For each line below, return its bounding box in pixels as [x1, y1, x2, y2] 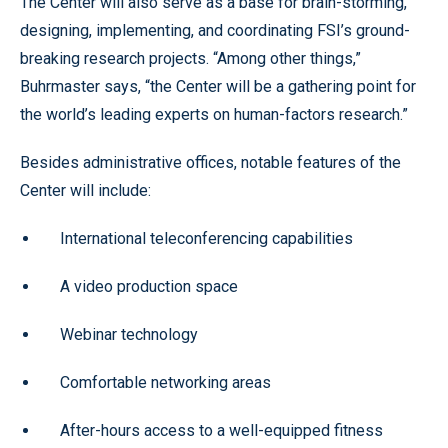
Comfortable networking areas [60, 373, 271, 392]
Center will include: [20, 181, 151, 200]
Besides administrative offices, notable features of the [20, 153, 401, 172]
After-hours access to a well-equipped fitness [60, 421, 383, 440]
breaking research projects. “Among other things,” [20, 49, 361, 68]
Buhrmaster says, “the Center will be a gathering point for [20, 77, 416, 96]
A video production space [60, 277, 238, 296]
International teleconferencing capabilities [60, 229, 353, 248]
